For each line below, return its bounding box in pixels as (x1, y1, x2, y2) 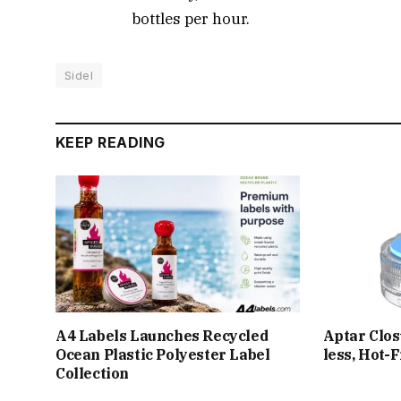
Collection (55, 364, 129, 383)
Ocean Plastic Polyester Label (55, 346, 270, 364)
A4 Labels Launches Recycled (55, 327, 269, 346)
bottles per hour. (132, 8, 250, 29)
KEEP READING (55, 132, 166, 151)
